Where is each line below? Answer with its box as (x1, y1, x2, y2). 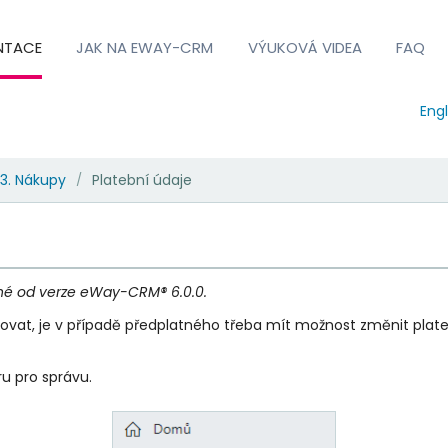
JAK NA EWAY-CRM (76, 36, 214, 58)
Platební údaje (91, 169, 192, 190)
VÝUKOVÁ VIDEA (247, 36, 362, 58)
